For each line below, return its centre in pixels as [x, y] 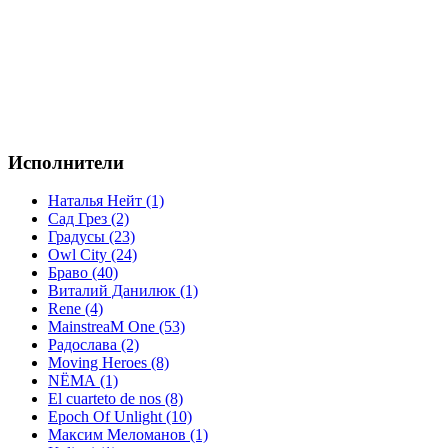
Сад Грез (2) [88, 219]
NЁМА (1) [83, 381]
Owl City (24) [92, 255]
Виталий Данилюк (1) [123, 291]
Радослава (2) [93, 345]
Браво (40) [83, 273]
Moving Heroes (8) [108, 363]
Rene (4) [75, 309]
